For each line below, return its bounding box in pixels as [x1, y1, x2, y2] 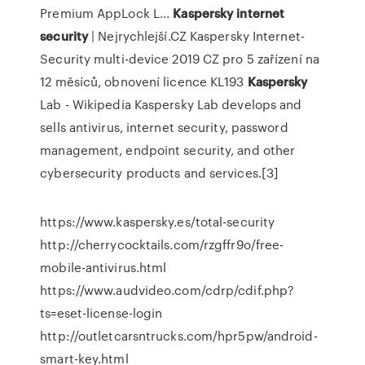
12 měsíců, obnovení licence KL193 [40, 73, 248, 90]
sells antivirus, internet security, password [40, 118, 288, 136]
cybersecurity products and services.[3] [40, 164, 279, 182]
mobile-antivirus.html [40, 258, 167, 276]
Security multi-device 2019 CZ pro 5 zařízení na [40, 50, 319, 68]
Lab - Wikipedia [40, 95, 131, 113]
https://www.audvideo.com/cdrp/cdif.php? [40, 281, 295, 299]
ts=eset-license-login [40, 304, 163, 322]
